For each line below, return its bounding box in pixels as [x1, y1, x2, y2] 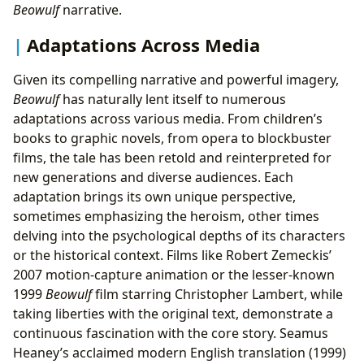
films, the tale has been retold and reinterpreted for [13, 149, 331, 167]
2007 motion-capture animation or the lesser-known [13, 266, 335, 284]
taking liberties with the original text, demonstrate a [13, 305, 333, 323]
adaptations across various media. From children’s [13, 110, 323, 128]
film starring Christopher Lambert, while [92, 285, 343, 304]
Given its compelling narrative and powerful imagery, [13, 71, 339, 89]
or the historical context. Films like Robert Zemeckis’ [13, 246, 331, 265]
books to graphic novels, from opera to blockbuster [13, 129, 331, 148]
